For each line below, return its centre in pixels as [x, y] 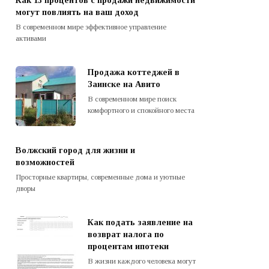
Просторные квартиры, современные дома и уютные [100, 177]
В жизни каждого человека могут [142, 261]
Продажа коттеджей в [134, 72]
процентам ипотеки [128, 246]
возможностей [45, 162]
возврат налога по [126, 234]
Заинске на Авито [124, 84]
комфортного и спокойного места [141, 110]
